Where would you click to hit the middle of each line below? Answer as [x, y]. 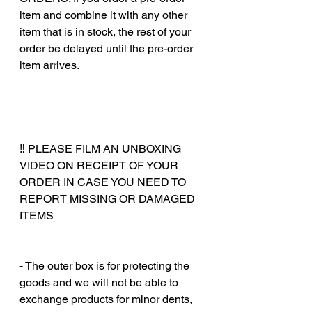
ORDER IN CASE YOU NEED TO [103, 182]
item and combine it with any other [103, 15]
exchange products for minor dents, [106, 299]
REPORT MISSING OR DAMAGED [107, 198]
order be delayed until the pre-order [106, 48]
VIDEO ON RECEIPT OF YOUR [99, 165]
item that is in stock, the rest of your [105, 31]
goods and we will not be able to [99, 282]
